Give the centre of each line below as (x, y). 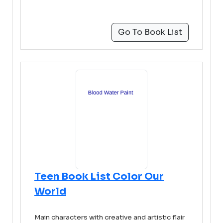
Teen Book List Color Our (99, 176)
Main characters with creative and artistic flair (110, 217)
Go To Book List (150, 32)
